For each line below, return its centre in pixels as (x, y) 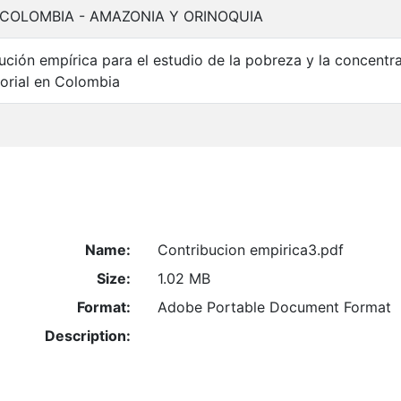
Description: (87, 335)
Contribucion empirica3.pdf (250, 249)
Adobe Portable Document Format (274, 307)
